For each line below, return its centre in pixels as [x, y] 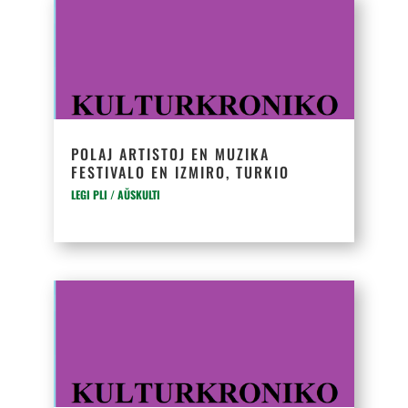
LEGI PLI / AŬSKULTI [116, 194]
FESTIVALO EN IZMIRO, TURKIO [181, 172]
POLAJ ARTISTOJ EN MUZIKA [171, 154]
